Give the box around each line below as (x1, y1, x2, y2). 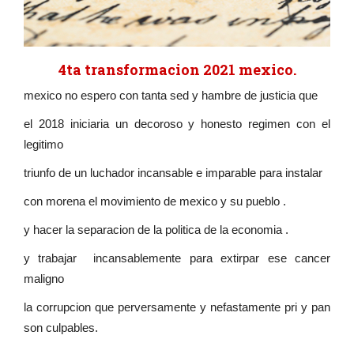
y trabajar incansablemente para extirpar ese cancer (24, 251, 330, 265)
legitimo (24, 137, 66, 152)
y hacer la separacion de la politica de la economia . (24, 223, 288, 237)
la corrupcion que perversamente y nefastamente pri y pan (24, 300, 330, 314)
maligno (24, 272, 67, 286)
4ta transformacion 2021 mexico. (58, 60, 296, 80)
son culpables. (24, 321, 98, 335)
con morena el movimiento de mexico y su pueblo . (24, 194, 286, 209)
